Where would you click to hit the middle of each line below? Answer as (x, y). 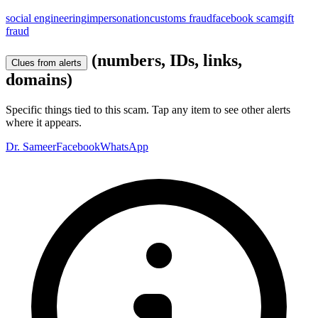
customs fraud (181, 18)
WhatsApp (124, 147)
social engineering (46, 18)
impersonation (118, 18)
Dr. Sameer (31, 147)
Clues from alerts (46, 63)
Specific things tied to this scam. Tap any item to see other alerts (148, 110)
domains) (39, 80)
